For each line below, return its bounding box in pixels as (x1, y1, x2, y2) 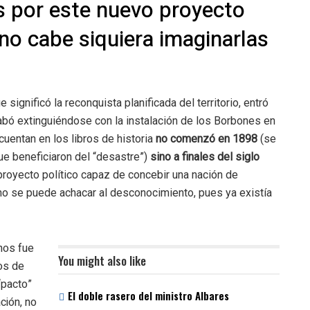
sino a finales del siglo (150, 150, 259, 163)
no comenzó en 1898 (156, 132, 257, 145)
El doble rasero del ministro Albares (68, 288, 229, 303)
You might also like (58, 252, 146, 269)
